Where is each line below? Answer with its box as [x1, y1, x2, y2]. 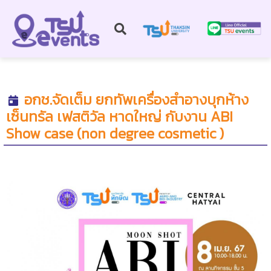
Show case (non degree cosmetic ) [6, 123, 224, 145]
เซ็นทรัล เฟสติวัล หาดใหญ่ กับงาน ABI [6, 106, 233, 128]
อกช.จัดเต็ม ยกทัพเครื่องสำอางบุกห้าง [24, 89, 249, 111]
